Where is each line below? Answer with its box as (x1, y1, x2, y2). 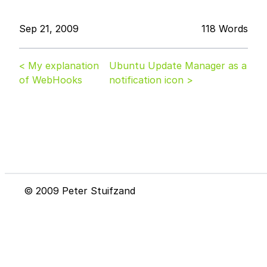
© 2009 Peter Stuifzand (24, 185, 135, 197)
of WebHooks (19, 74, 82, 86)
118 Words (201, 23, 248, 35)
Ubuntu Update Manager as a (109, 60, 247, 72)
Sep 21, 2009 (19, 23, 79, 35)
